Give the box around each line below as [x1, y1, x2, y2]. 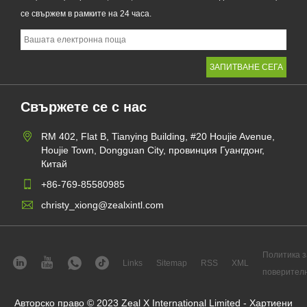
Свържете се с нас [21, 99, 147, 114]
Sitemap [156, 258, 187, 268]
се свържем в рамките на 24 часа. [21, 8, 151, 19]
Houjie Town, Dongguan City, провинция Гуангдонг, [41, 144, 265, 156]
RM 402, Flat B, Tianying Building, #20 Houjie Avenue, [41, 130, 275, 142]
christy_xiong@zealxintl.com [41, 199, 164, 210]
